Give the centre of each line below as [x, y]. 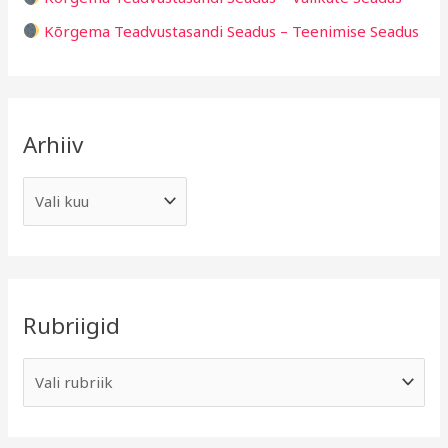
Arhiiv [53, 145]
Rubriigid [72, 325]
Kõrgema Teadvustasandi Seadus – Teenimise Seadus [230, 30]
